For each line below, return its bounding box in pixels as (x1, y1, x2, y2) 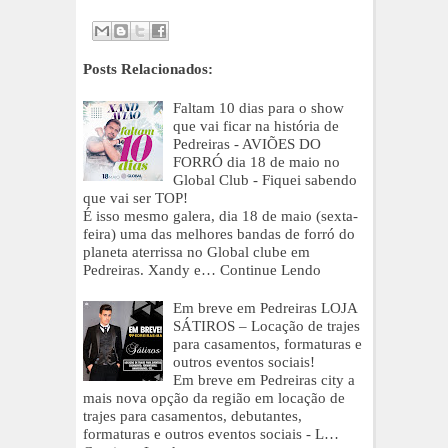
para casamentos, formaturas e (173, 335, 362, 352)
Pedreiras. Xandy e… (83, 261, 216, 278)
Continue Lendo (220, 261, 321, 278)
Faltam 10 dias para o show (173, 99, 344, 116)
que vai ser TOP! (83, 189, 188, 206)
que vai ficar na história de (173, 117, 339, 134)
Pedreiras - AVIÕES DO (173, 135, 321, 152)
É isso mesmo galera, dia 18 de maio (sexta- (83, 207, 358, 224)
